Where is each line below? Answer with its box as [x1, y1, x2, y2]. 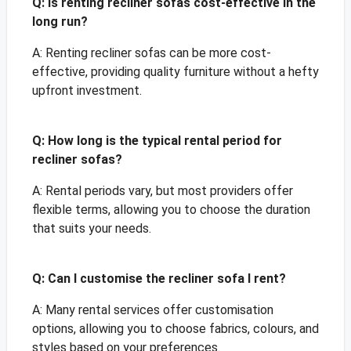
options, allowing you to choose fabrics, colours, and [31, 321, 319, 337]
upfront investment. [31, 83, 142, 99]
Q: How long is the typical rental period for [31, 133, 282, 149]
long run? [31, 14, 88, 30]
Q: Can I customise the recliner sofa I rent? [31, 271, 286, 287]
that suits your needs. [31, 221, 151, 237]
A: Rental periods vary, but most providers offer [31, 183, 293, 199]
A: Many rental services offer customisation [31, 302, 273, 318]
